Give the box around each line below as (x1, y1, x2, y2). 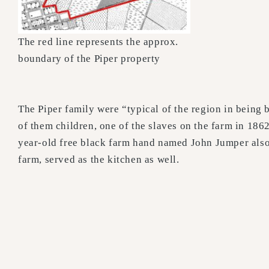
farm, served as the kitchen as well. (18, 154, 180, 166)
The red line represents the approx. (18, 35, 179, 47)
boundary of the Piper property (18, 52, 161, 64)
